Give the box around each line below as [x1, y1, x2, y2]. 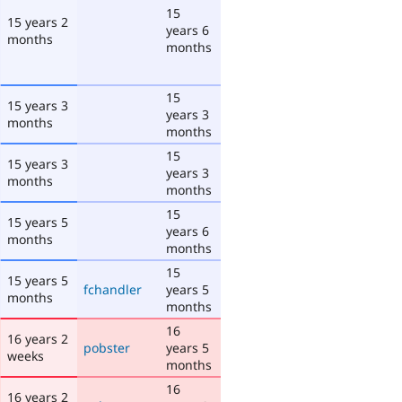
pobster [83, 338, 130, 356]
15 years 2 [7, 13, 68, 31]
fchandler [83, 280, 142, 298]
